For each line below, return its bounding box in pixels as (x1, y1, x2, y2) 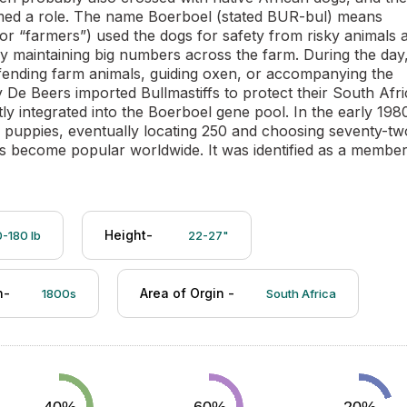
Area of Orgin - (140, 285, 234, 301)
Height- (104, 227, 156, 243)
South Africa (266, 286, 336, 301)
